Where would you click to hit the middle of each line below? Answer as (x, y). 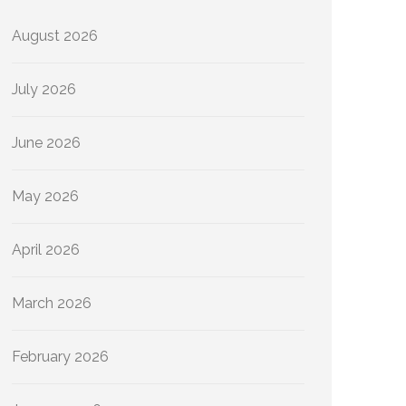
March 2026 (52, 303)
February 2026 (60, 357)
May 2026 (45, 196)
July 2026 (44, 89)
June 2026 (46, 143)
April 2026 (46, 250)
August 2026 (55, 36)
